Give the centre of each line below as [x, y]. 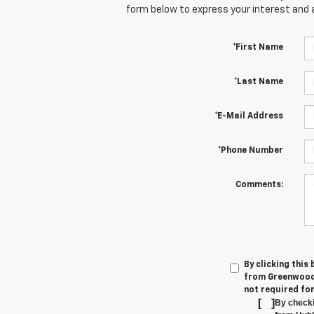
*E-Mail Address [248, 117]
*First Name [258, 48]
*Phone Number [250, 151]
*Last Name [258, 82]
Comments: [259, 185]
